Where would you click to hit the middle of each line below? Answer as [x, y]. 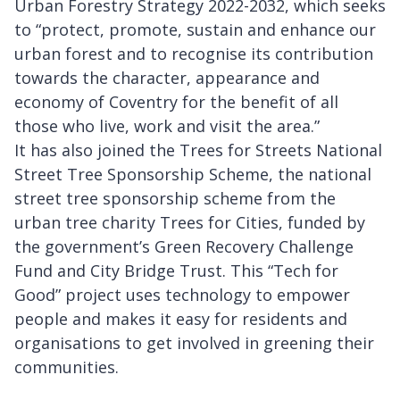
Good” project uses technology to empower [182, 294]
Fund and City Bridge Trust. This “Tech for [176, 270]
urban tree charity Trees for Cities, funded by [190, 222]
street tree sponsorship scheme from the [175, 198]
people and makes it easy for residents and [181, 318]
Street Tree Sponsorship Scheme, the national [193, 174]
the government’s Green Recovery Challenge [184, 246]
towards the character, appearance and [167, 77]
